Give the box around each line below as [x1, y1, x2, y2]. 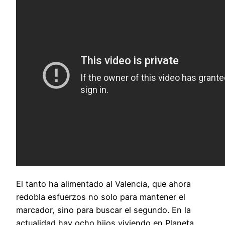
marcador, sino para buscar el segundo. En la [16, 204, 191, 215]
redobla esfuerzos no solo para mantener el [16, 191, 185, 202]
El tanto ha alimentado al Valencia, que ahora [16, 178, 191, 189]
